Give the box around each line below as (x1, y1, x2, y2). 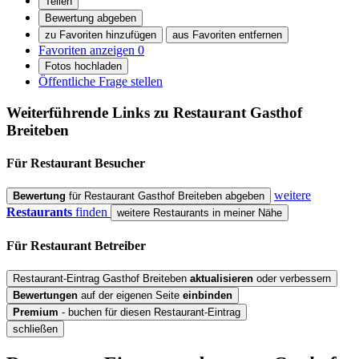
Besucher (95, 156, 145, 171)
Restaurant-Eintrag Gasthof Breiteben (13, 272, 190, 284)
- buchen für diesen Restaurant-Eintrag (58, 306, 240, 318)
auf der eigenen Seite (78, 289, 183, 301)
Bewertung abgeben (45, 12, 136, 25)
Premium (13, 306, 58, 318)
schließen (13, 323, 58, 335)
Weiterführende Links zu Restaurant (6, 103, 250, 121)
